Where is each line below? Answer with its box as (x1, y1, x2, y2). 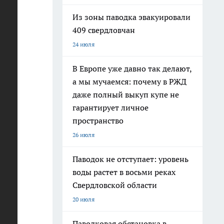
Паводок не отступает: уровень (72, 154, 188, 164)
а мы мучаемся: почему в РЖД (72, 76, 186, 86)
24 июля (72, 40, 94, 48)
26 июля (72, 131, 94, 138)
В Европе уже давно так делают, (72, 63, 192, 73)
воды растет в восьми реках (72, 167, 175, 177)
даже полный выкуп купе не (72, 89, 179, 99)
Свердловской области (72, 180, 157, 190)
